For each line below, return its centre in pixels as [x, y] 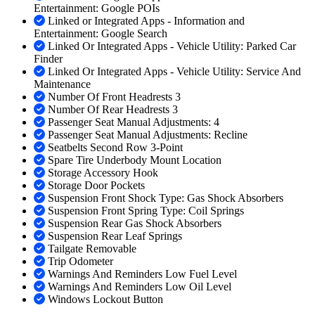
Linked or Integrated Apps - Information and [146, 21]
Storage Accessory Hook [103, 173]
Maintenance [62, 84]
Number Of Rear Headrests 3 [113, 110]
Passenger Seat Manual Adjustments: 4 [134, 122]
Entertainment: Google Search [101, 34]
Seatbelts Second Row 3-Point [115, 148]
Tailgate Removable [92, 249]
